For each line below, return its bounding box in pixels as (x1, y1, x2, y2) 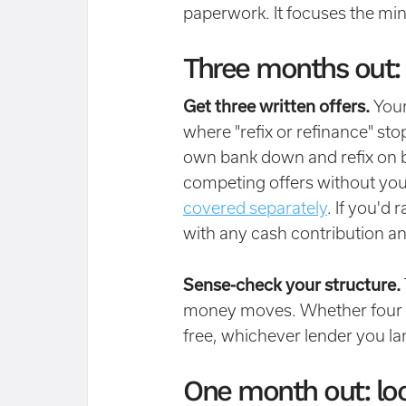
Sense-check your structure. (183, 274, 401, 295)
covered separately (183, 198, 327, 218)
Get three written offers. (183, 96, 370, 117)
